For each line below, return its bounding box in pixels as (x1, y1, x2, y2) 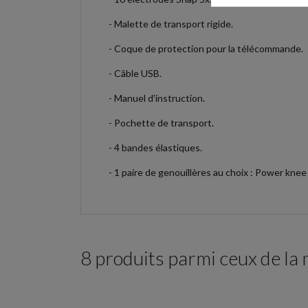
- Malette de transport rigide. (109, 17, 233, 30)
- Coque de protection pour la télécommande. (109, 42, 303, 54)
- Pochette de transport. (109, 116, 214, 129)
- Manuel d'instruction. (109, 91, 205, 104)
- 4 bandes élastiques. (109, 141, 202, 153)
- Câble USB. (109, 67, 162, 79)
